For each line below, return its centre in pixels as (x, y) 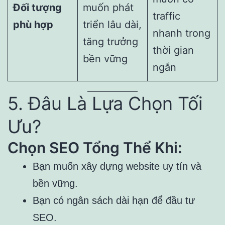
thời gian (173, 50)
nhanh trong (182, 33)
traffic (166, 16)
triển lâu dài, (112, 25)
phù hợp (33, 25)
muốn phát (108, 8)
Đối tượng (37, 8)
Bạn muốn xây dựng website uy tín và (117, 166)
